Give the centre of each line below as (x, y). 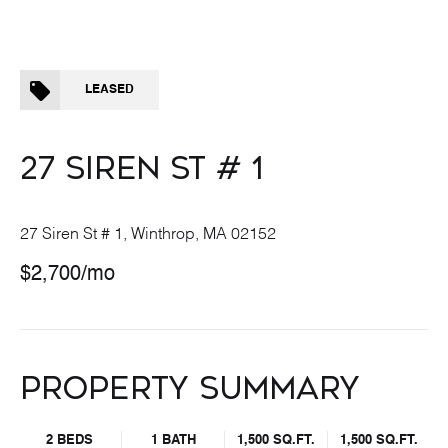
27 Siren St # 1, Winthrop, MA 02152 (148, 235)
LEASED (109, 90)
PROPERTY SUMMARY (190, 389)
